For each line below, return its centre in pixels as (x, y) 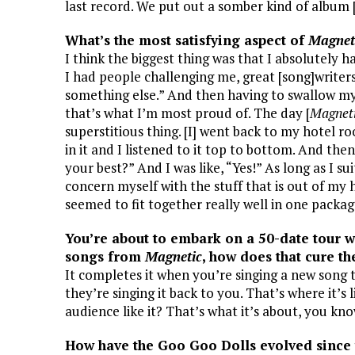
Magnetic (174, 256)
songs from (105, 256)
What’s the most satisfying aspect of (187, 40)
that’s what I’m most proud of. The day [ (187, 113)
